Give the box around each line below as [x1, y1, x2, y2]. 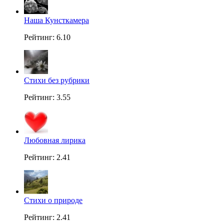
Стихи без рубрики [24, 76, 89, 85]
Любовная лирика [24, 136, 85, 145]
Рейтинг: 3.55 [24, 93, 70, 102]
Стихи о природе [24, 196, 82, 205]
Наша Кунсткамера [24, 16, 89, 25]
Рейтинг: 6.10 [24, 33, 70, 42]
